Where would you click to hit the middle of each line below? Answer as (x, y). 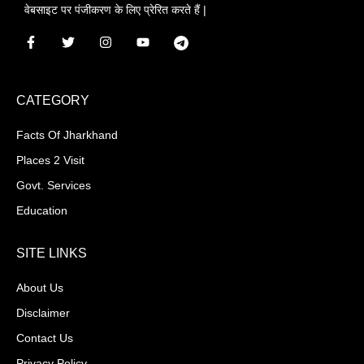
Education (42, 210)
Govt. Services (54, 185)
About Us (40, 287)
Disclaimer (43, 312)
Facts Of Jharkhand (67, 134)
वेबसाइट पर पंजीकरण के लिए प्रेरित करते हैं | (115, 10)
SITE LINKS (52, 253)
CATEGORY (53, 100)
